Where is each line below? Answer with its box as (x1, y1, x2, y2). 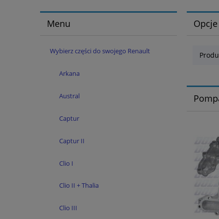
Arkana (59, 69, 80, 78)
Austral (59, 91, 80, 101)
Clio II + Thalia (59, 181, 99, 190)
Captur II (59, 136, 85, 145)
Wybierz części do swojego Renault (49, 46, 150, 55)
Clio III (59, 203, 77, 213)
